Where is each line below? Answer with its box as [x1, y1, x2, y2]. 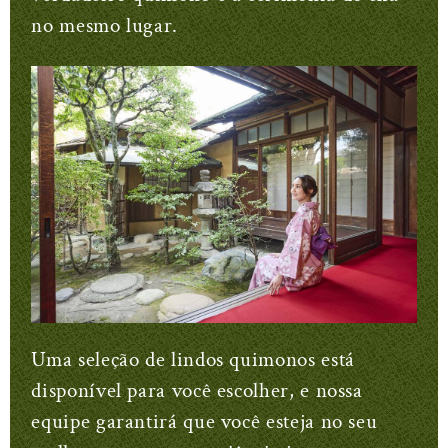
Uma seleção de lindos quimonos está [31, 346, 355, 374]
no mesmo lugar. [31, 11, 178, 39]
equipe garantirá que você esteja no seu [31, 408, 378, 436]
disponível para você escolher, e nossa [31, 377, 363, 405]
